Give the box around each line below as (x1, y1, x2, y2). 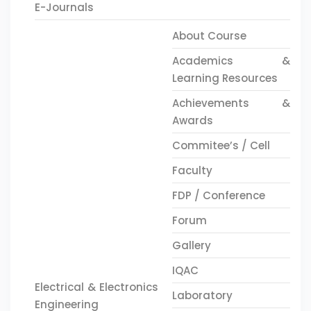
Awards (171, 113, 213, 128)
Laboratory (171, 288, 233, 303)
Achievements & (171, 96, 290, 110)
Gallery (171, 238, 211, 253)
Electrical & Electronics (35, 279, 158, 294)
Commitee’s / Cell (171, 138, 270, 153)
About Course (171, 28, 246, 43)
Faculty (171, 163, 212, 178)
